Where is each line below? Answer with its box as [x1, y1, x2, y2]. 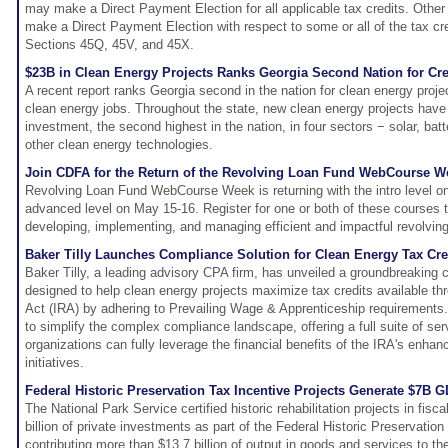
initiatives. [25, 355, 84, 371]
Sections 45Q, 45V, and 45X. [25, 37, 194, 53]
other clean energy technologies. [25, 137, 213, 153]
